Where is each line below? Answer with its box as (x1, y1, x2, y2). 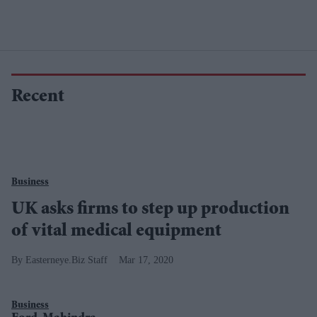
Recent (11, 88, 64, 107)
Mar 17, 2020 (119, 254, 173, 265)
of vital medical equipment (11, 222, 221, 241)
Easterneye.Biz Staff (25, 254, 108, 265)
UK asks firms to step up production (11, 200, 289, 219)
